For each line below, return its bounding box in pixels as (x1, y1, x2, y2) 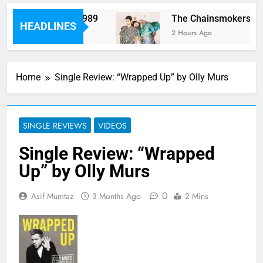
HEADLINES (20, 20, 76, 33)
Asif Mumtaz (31, 190, 73, 203)
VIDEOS (98, 120, 127, 132)
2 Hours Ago (165, 28, 206, 39)
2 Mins (185, 190, 208, 203)
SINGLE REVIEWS (23, 120, 87, 132)
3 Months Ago (92, 190, 141, 203)
